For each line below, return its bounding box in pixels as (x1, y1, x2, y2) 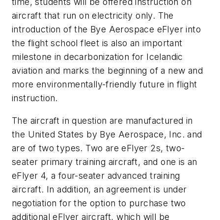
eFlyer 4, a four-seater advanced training (12, 170, 180, 181)
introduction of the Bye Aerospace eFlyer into (12, 24, 201, 35)
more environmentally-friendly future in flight (12, 79, 197, 90)
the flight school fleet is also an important (12, 38, 183, 49)
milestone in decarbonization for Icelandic (12, 52, 183, 62)
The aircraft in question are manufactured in (12, 115, 193, 126)
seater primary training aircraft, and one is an (12, 157, 197, 167)
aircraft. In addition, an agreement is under (12, 184, 187, 195)
